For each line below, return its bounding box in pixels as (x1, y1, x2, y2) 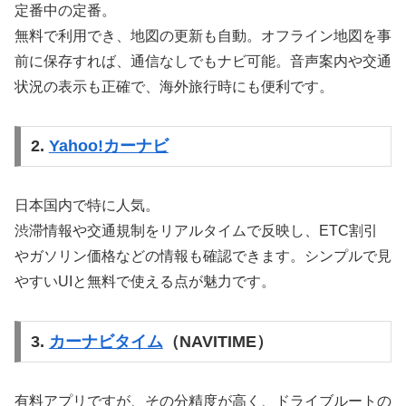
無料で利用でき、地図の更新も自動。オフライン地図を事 (14, 27, 391, 43)
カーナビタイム (48, 332, 163, 351)
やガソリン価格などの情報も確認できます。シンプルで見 (14, 248, 391, 265)
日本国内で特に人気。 (14, 198, 159, 214)
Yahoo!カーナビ (48, 137, 169, 156)
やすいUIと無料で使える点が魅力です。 (14, 274, 275, 290)
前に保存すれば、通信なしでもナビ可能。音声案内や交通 (14, 53, 391, 69)
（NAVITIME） (162, 332, 273, 351)
